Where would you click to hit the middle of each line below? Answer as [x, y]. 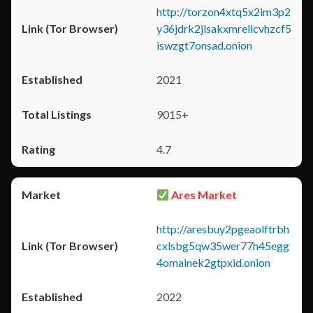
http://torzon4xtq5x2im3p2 [224, 12]
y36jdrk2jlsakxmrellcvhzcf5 [224, 28]
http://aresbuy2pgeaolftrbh [223, 229]
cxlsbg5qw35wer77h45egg [223, 246]
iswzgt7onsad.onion [204, 45]
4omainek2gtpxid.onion [213, 262]
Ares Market [203, 195]
